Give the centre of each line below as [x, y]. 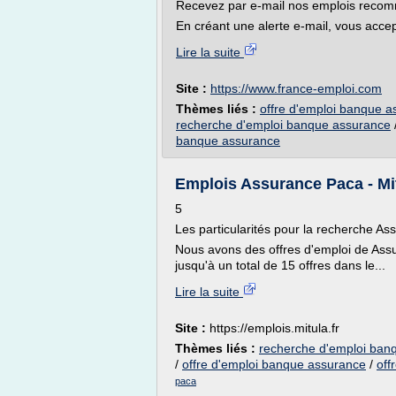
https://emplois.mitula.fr [274, 328]
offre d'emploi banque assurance [274, 364]
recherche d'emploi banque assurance [283, 125]
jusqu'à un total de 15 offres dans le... [280, 265]
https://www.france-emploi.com [296, 88]
